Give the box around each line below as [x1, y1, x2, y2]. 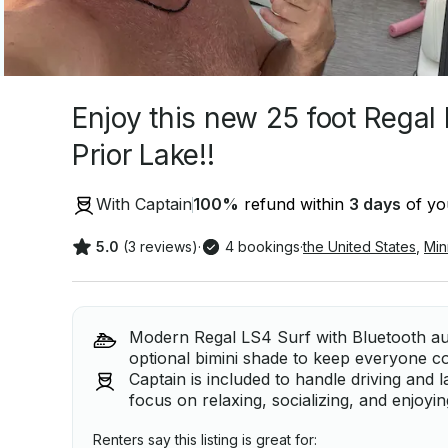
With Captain [96, 194, 192, 215]
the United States [303, 237, 416, 255]
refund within [239, 194, 349, 215]
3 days [349, 194, 401, 215]
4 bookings [225, 237, 300, 255]
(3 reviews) [123, 237, 198, 255]
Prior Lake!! [72, 138, 215, 172]
